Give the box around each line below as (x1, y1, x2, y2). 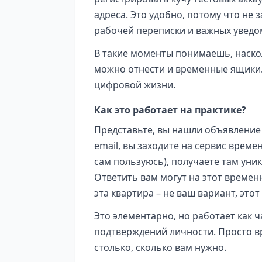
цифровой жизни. (94, 78, 175, 91)
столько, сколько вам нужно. (94, 240, 226, 254)
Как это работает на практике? (94, 103, 246, 116)
